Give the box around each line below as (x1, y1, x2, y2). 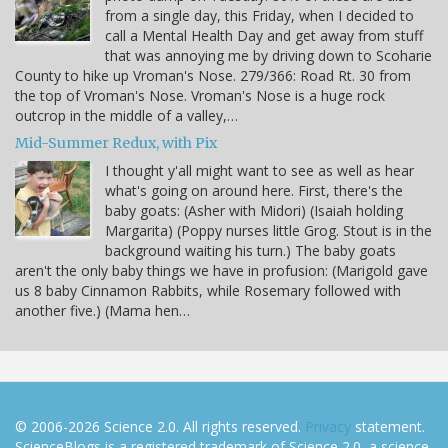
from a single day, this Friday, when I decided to (105, 6, 414, 26)
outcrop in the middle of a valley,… (15, 106, 238, 126)
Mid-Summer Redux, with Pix (15, 134, 217, 153)
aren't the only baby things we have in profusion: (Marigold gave (15, 261, 428, 281)
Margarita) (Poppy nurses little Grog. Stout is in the (105, 221, 432, 241)
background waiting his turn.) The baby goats (105, 241, 396, 261)
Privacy (305, 417, 351, 437)
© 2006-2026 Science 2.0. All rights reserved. (15, 417, 305, 437)
